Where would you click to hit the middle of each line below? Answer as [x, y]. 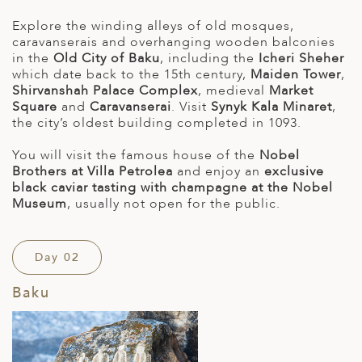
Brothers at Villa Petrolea [93, 172]
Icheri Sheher [301, 59]
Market [291, 91]
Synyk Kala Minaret [271, 107]
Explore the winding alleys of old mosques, [153, 26]
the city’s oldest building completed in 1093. [157, 123]
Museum [40, 204]
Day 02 [57, 258]
